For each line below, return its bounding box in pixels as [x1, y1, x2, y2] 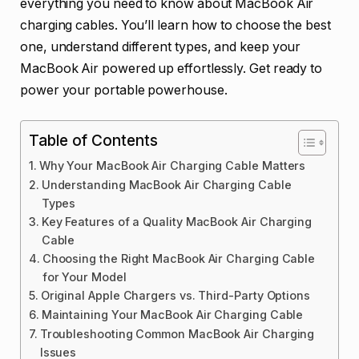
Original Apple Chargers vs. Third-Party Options [40, 288, 310, 303]
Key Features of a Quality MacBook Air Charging [41, 215, 313, 229]
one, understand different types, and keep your [20, 38, 301, 54]
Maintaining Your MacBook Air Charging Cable [41, 308, 304, 322]
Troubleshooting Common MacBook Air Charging [39, 327, 315, 341]
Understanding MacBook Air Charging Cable [41, 178, 292, 192]
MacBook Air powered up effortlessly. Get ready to [20, 60, 323, 76]
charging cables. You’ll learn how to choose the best [20, 17, 331, 33]
